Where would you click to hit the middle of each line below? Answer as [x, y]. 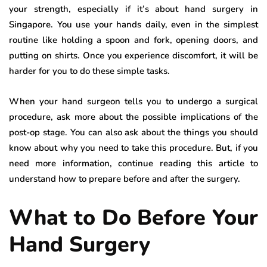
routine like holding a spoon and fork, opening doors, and [133, 40]
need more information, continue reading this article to [133, 163]
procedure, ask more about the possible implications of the [133, 117]
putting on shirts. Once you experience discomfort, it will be [133, 55]
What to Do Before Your [133, 218]
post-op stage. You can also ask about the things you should [133, 132]
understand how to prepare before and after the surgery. [125, 178]
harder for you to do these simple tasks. [89, 71]
